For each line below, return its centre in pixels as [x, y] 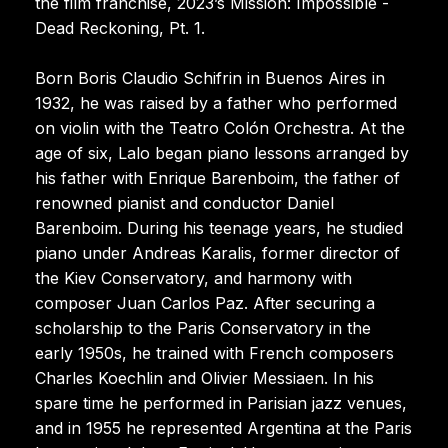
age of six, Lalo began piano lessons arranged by [222, 152]
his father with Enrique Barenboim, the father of [217, 177]
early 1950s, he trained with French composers [214, 352]
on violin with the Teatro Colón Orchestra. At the [220, 127]
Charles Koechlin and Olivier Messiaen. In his [204, 377]
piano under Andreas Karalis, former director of [217, 252]
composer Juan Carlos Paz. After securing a [205, 302]
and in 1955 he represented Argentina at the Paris [223, 427]
